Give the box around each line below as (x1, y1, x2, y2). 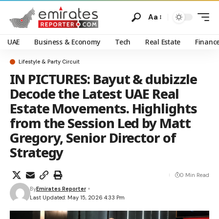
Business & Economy (34, 37, 101, 46)
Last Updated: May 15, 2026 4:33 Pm (29, 194, 125, 201)
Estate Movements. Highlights (10, 99, 197, 117)
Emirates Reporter (36, 185, 86, 192)
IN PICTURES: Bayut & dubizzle (10, 70, 197, 88)
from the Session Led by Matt (10, 114, 191, 132)
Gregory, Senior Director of (10, 129, 176, 147)
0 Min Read (180, 172, 209, 178)
